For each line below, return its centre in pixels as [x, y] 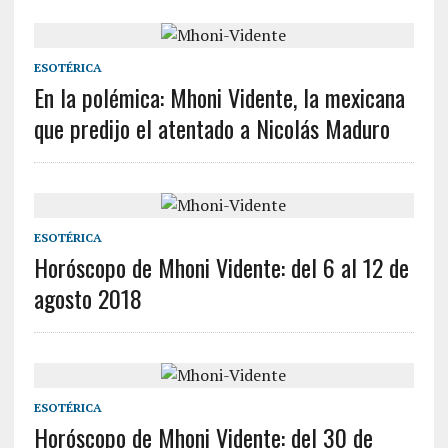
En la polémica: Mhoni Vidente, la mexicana [219, 97]
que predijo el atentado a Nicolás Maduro [211, 128]
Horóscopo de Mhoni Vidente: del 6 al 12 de [221, 267]
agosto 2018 [87, 298]
